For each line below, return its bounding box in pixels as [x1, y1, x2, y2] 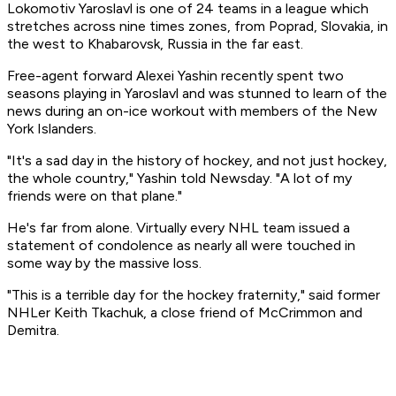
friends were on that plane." [7, 187, 182, 205]
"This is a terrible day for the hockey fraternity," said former [7, 286, 380, 304]
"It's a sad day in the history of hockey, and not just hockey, [7, 152, 387, 170]
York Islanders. [7, 120, 96, 138]
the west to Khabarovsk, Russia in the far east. [7, 35, 303, 53]
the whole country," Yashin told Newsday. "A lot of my [7, 170, 352, 187]
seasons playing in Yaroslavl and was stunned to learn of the [7, 85, 387, 103]
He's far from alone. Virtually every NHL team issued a [7, 219, 350, 237]
